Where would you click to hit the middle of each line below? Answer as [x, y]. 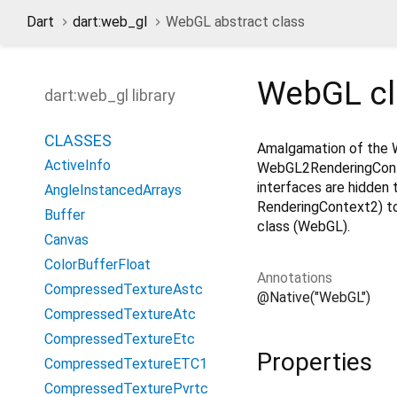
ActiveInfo [78, 165]
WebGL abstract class [235, 22]
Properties [315, 362]
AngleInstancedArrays [113, 190]
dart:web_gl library [110, 95]
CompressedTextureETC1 [126, 364]
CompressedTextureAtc [120, 314]
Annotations [295, 277]
